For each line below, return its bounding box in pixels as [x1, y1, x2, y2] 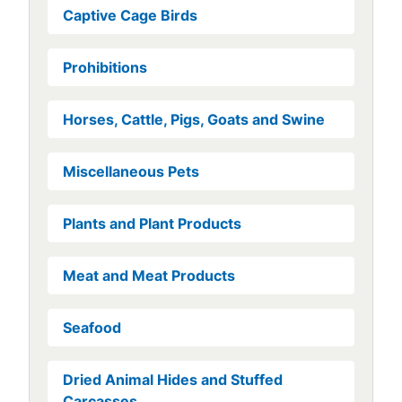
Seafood [63, 318, 121, 336]
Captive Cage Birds [63, 5, 197, 24]
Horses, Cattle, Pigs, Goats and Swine [63, 109, 325, 128]
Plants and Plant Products [63, 214, 241, 232]
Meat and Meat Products [63, 266, 235, 284]
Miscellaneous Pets [63, 162, 199, 180]
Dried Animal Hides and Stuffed [63, 370, 283, 389]
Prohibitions [63, 57, 147, 76]
